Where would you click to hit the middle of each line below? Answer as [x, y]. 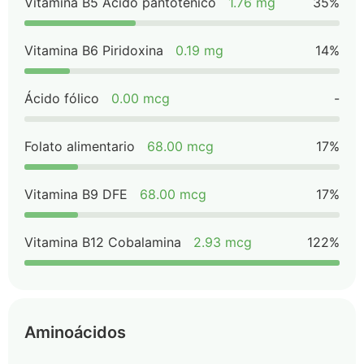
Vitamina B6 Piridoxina [94, 50]
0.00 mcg [141, 98]
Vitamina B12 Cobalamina [103, 242]
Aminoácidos [75, 332]
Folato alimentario [80, 146]
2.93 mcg [223, 242]
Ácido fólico [62, 98]
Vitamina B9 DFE [76, 194]
